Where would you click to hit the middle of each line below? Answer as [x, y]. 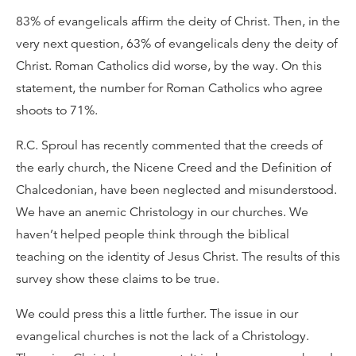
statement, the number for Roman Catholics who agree [169, 88]
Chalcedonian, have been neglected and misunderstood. [176, 190]
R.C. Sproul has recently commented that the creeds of [169, 145]
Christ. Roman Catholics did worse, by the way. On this [169, 66]
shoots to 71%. [57, 110]
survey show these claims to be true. [118, 279]
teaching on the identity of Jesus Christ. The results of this [178, 256]
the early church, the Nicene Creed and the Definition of [174, 167]
